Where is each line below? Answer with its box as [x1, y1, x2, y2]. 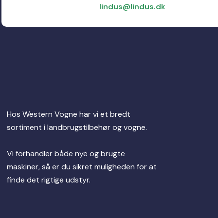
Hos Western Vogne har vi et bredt [6, 109, 130, 120]
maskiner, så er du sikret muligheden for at [6, 162, 157, 172]
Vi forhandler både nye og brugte [6, 148, 125, 159]
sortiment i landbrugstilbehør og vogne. [6, 122, 149, 133]
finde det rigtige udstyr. [6, 175, 91, 185]
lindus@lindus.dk [99, 1, 165, 12]
